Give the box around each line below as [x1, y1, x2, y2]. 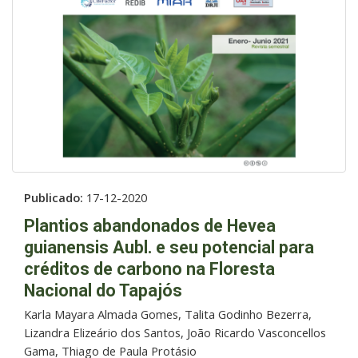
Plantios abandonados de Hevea [24, 215, 276, 236]
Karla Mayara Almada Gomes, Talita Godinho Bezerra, [24, 305, 312, 322]
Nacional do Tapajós [24, 280, 182, 300]
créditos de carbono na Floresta [24, 258, 275, 279]
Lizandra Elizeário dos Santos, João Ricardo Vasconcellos [24, 324, 326, 340]
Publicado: [24, 189, 86, 205]
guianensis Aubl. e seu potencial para [24, 237, 314, 257]
